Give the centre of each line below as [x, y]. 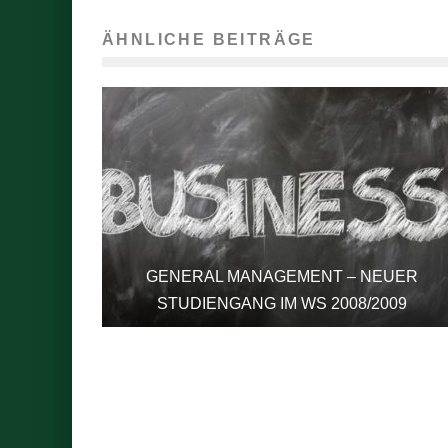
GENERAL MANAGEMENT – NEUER [282, 276]
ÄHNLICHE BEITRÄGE [209, 39]
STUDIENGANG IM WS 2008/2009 [282, 303]
